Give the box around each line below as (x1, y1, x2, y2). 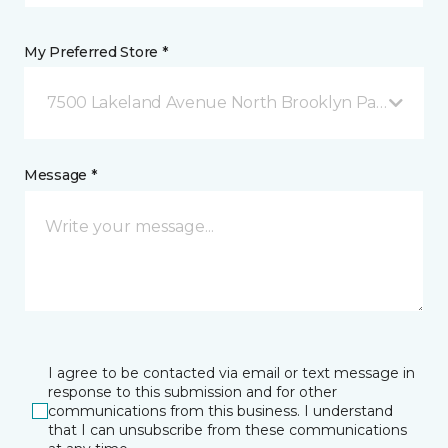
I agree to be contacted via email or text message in (48, 363, 415, 382)
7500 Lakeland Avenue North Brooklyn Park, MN (47, 92, 427, 112)
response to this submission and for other (48, 382, 337, 401)
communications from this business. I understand (48, 401, 393, 420)
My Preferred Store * (24, 42, 168, 61)
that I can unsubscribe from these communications (48, 420, 407, 439)
